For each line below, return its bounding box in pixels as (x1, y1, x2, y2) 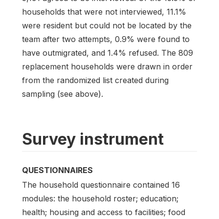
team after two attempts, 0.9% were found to (22, 34, 190, 44)
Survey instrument (22, 129, 164, 149)
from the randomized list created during (22, 75, 169, 85)
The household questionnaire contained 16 (22, 180, 180, 190)
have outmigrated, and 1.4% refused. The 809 (22, 47, 193, 58)
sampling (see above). (22, 88, 103, 99)
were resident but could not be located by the (22, 20, 192, 30)
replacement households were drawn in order (22, 61, 193, 71)
